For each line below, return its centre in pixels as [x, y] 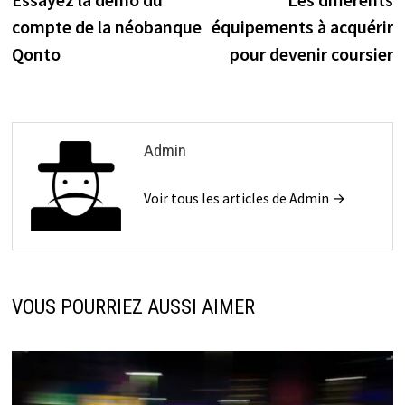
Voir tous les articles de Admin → [244, 198]
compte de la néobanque [106, 27]
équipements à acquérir [303, 27]
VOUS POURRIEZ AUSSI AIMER [133, 307]
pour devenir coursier [312, 54]
